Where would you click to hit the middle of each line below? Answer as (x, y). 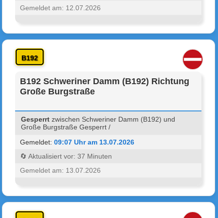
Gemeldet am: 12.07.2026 (61, 8)
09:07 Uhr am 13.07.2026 (94, 142)
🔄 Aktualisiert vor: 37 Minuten (66, 156)
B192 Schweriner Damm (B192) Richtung (105, 81)
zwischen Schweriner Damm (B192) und (113, 119)
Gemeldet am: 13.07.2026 (61, 170)
